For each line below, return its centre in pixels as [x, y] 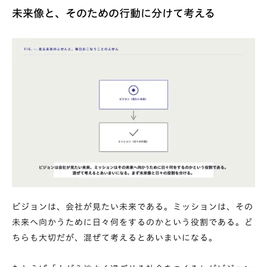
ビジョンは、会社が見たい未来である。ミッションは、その [133, 207]
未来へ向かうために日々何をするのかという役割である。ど [133, 223]
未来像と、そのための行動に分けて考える [114, 13]
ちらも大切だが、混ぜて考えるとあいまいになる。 [115, 238]
